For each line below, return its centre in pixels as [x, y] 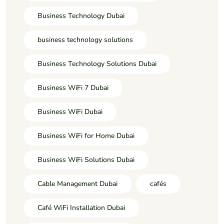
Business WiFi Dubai [70, 111]
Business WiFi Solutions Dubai [86, 159]
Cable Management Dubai [77, 183]
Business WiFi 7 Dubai [73, 87]
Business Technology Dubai [81, 15]
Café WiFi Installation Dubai [81, 207]
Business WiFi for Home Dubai [86, 135]
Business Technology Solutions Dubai [97, 63]
